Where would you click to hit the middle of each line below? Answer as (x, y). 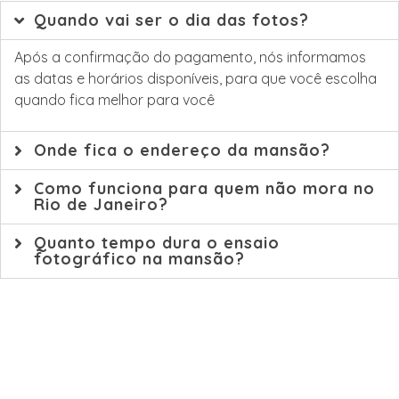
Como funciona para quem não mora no (204, 189)
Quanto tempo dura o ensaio (156, 243)
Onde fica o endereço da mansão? (182, 151)
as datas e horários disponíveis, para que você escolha (195, 79)
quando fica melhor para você (114, 100)
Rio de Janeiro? (101, 205)
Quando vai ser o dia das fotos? (171, 20)
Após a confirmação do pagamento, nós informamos (190, 57)
